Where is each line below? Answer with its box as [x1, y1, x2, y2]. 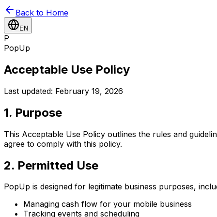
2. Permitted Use [4, 158, 98, 172]
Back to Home [15, 8, 68, 17]
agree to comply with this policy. [4, 139, 122, 149]
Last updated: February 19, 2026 [4, 86, 123, 96]
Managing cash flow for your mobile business [23, 199, 192, 209]
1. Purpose [4, 105, 62, 120]
